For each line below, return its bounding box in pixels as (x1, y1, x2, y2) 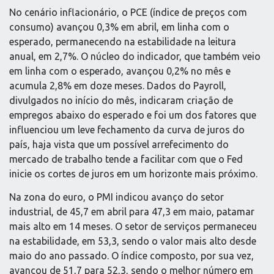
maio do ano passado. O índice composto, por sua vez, (9, 250, 254, 262)
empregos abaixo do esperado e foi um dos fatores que (9, 109, 256, 120)
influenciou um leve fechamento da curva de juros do (9, 124, 245, 135)
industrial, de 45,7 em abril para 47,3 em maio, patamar (9, 206, 254, 218)
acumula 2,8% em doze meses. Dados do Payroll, (9, 80, 226, 91)
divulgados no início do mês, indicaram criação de (9, 94, 233, 106)
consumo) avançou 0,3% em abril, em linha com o (9, 21, 229, 32)
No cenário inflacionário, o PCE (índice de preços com (9, 6, 247, 18)
